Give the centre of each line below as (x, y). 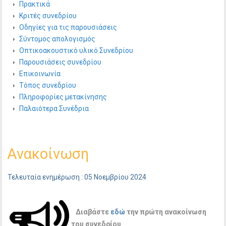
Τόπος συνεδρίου (48, 85)
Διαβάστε (91, 212)
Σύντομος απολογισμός (58, 39)
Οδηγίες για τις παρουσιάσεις (68, 27)
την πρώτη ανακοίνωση (165, 212)
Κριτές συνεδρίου (48, 15)
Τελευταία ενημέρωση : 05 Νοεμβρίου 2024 (77, 177)
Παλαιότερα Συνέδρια (54, 108)
